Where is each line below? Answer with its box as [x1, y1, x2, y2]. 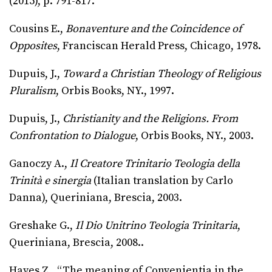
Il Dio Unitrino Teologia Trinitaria [75, 219, 237, 233]
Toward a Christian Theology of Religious [63, 67, 261, 81]
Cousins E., [9, 22, 66, 36]
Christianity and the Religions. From [63, 112, 238, 126]
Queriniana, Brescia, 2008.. [9, 236, 144, 250]
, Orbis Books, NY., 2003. [135, 129, 254, 143]
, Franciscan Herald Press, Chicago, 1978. [57, 39, 261, 53]
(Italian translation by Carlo [91, 174, 233, 188]
